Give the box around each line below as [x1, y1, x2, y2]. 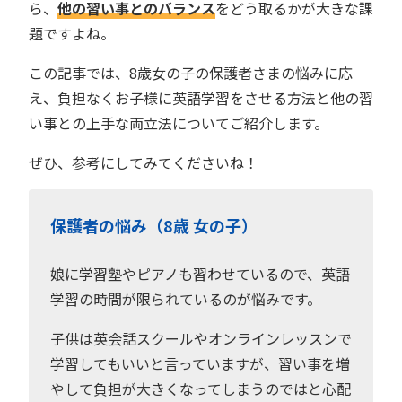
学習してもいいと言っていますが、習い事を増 [50, 353, 350, 374]
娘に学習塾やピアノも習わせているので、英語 [50, 263, 350, 284]
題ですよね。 [29, 22, 115, 44]
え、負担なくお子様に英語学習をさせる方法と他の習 [29, 87, 373, 109]
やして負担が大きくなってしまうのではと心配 [50, 378, 351, 399]
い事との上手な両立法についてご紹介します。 [29, 112, 328, 134]
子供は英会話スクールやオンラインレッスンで [50, 328, 352, 349]
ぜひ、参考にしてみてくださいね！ [29, 152, 258, 173]
